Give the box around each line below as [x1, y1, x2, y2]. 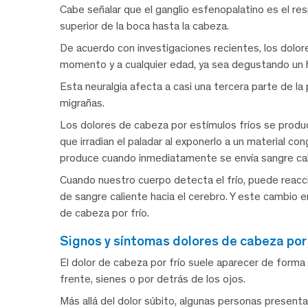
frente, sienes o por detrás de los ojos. [60, 272, 245, 286]
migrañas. [60, 96, 104, 110]
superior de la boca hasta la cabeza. [60, 19, 229, 33]
